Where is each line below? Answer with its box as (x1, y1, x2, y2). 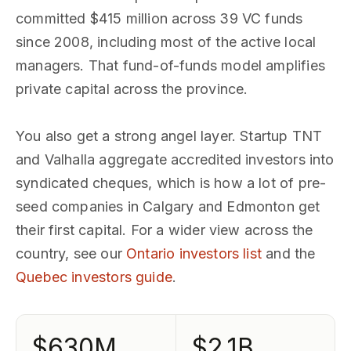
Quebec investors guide (16, 269, 172, 285)
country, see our (16, 245, 127, 262)
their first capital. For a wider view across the (16, 222, 313, 238)
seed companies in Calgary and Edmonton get (16, 198, 320, 215)
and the (262, 245, 316, 262)
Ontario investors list (126, 245, 262, 262)
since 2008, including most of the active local (16, 34, 317, 50)
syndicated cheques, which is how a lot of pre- (16, 175, 327, 191)
